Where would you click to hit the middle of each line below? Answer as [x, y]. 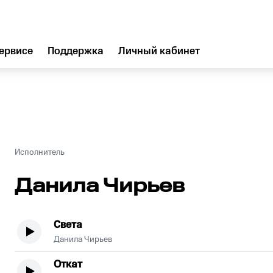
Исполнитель [40, 152]
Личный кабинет [159, 51]
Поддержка [76, 51]
